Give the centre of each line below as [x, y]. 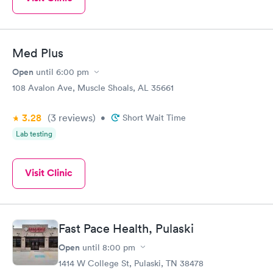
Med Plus [38, 53]
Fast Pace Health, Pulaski [126, 228]
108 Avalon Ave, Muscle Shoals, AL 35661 [93, 88]
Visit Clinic [49, 173]
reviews [74, 118]
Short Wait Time [154, 118]
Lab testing [34, 134]
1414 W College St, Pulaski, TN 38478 [131, 263]
